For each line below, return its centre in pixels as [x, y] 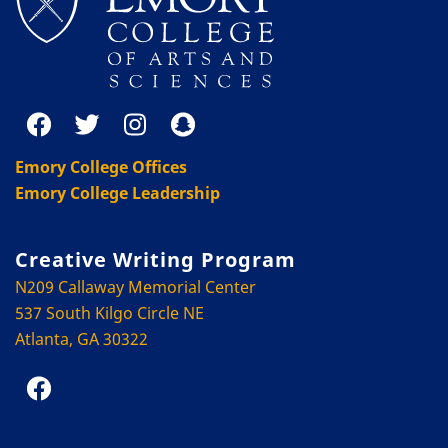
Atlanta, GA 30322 [81, 338]
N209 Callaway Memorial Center [135, 286]
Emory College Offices [101, 166]
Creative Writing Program [155, 259]
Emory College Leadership [117, 192]
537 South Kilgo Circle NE [109, 312]
